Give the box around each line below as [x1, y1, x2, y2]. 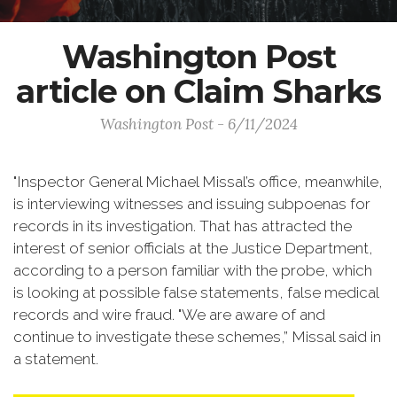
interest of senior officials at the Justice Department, [13, 239, 373, 257]
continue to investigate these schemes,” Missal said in [13, 328, 381, 346]
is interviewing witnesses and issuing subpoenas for [13, 195, 370, 213]
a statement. [13, 350, 98, 368]
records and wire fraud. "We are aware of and [13, 306, 325, 323]
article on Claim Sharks [16, 72, 381, 111]
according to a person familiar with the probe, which [13, 261, 372, 279]
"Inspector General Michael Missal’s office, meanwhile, [13, 173, 383, 191]
